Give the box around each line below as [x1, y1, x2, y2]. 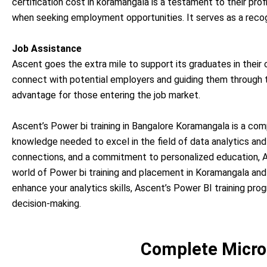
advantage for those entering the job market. [12, 89, 200, 101]
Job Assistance [12, 42, 82, 54]
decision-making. [12, 197, 81, 209]
